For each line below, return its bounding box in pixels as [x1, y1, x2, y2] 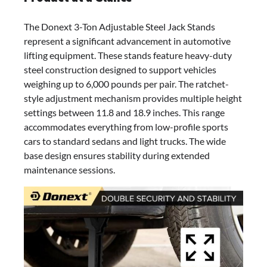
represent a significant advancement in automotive [24, 35, 231, 46]
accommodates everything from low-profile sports [24, 120, 228, 132]
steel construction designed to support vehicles [24, 63, 216, 75]
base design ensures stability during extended [24, 149, 210, 161]
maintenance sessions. [24, 163, 115, 175]
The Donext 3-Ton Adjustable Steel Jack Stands [24, 20, 215, 32]
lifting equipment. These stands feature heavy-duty [24, 49, 232, 61]
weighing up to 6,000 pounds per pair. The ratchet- [24, 77, 229, 89]
